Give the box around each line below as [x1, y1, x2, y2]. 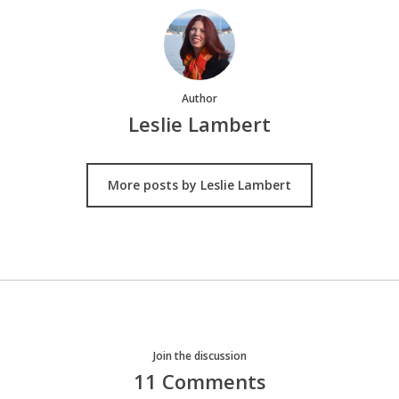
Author [182, 91, 217, 106]
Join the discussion [152, 348, 247, 363]
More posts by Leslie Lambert [108, 176, 291, 193]
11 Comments [133, 368, 266, 395]
